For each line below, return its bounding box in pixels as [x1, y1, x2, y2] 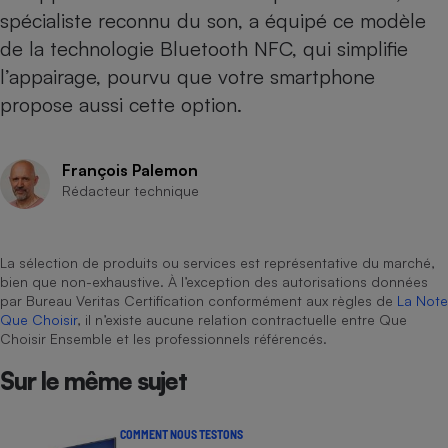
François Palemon [62, 160, 198, 180]
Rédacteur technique [62, 182, 199, 199]
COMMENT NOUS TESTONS [120, 427, 243, 441]
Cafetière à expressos [258, 23, 424, 44]
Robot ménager [283, 224, 399, 245]
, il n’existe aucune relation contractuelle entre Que [77, 311, 407, 328]
